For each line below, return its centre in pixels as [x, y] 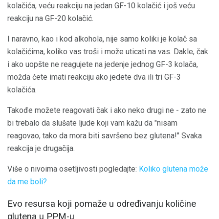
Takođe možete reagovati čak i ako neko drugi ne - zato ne [107, 110]
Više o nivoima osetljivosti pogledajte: [73, 169]
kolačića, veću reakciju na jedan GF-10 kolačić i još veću [101, 6]
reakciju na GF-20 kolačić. [50, 19]
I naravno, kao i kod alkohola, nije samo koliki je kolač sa [102, 39]
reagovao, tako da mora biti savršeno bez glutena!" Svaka [105, 136]
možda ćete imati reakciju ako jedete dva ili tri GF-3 [94, 77]
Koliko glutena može [174, 169]
